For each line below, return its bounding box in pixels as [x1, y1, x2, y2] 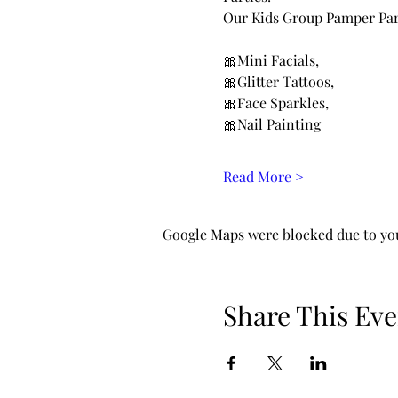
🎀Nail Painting [222, 114, 324, 133]
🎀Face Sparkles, [222, 92, 332, 112]
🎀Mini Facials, [222, 50, 322, 69]
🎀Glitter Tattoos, [222, 71, 338, 91]
